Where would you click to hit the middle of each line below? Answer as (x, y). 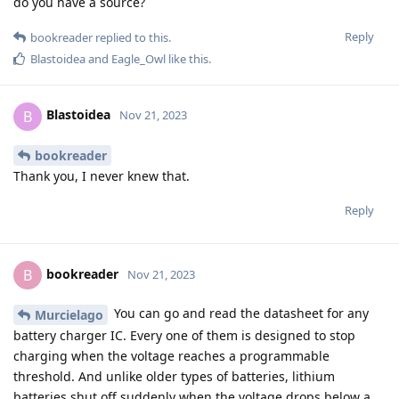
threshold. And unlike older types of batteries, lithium (174, 377)
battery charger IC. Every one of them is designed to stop (184, 336)
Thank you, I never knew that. (102, 176)
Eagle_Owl (138, 58)
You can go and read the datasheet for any (240, 313)
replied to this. (132, 37)
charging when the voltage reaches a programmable (171, 356)
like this (187, 58)
